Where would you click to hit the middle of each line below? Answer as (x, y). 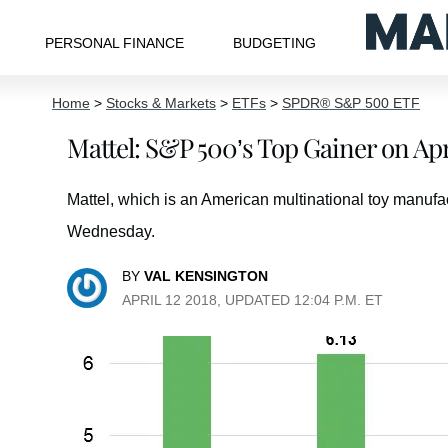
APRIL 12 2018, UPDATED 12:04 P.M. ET (252, 300)
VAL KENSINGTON (206, 276)
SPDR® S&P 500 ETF (351, 103)
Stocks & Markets (161, 103)
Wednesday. (111, 231)
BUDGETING (275, 42)
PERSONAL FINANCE (114, 42)
